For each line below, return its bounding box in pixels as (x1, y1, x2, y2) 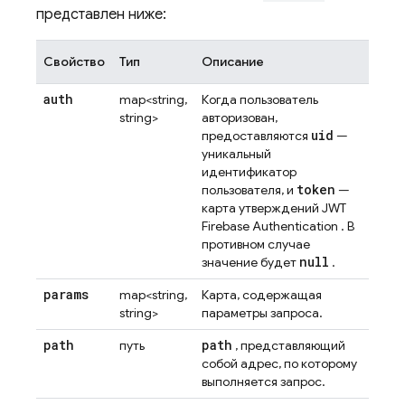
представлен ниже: (36, 5, 166, 24)
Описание (202, 53, 264, 70)
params (43, 286, 89, 303)
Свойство (43, 53, 105, 70)
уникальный (202, 146, 271, 162)
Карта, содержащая (202, 287, 322, 303)
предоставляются (202, 127, 311, 144)
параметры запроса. (202, 305, 323, 321)
